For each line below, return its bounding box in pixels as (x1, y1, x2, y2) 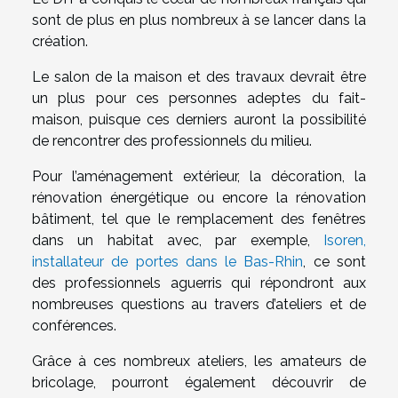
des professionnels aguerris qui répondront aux (32, 275, 366, 292)
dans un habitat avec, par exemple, (32, 232, 323, 250)
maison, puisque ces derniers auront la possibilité (32, 111, 366, 129)
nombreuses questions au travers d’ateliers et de (32, 296, 366, 314)
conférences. (32, 317, 116, 335)
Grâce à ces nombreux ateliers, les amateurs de (32, 353, 366, 370)
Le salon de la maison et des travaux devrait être (32, 68, 366, 86)
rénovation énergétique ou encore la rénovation (32, 189, 366, 207)
